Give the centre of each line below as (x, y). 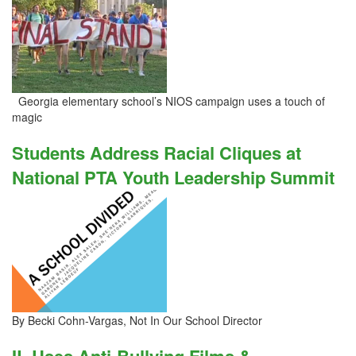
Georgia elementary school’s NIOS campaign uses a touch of (168, 101)
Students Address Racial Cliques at (157, 153)
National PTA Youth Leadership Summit (173, 177)
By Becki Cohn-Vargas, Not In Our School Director (137, 320)
